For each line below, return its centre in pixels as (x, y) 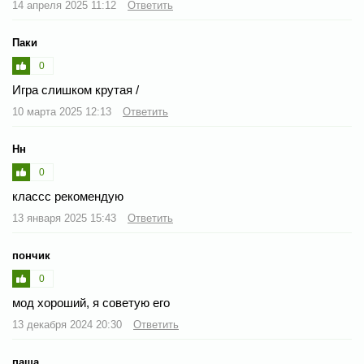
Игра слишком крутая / (76, 90)
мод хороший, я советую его (91, 303)
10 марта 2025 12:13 (63, 112)
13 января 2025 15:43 (66, 218)
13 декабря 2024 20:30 (69, 325)
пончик (31, 256)
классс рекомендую (68, 196)
